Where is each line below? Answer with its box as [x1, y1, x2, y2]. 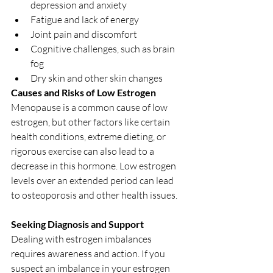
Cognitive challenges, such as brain [30, 42, 177, 55]
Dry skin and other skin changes [30, 71, 163, 84]
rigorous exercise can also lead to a [11, 144, 156, 157]
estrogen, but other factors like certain [11, 115, 172, 128]
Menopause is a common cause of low [11, 101, 169, 113]
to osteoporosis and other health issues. [11, 188, 177, 201]
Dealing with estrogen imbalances [11, 232, 154, 245]
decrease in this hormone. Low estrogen [11, 159, 178, 172]
